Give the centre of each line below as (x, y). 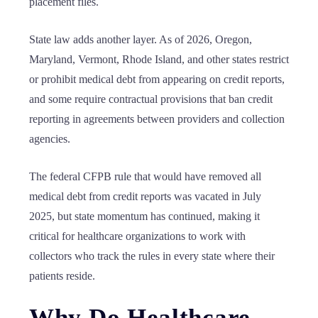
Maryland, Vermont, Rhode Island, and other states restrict (159, 59)
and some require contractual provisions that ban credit (151, 99)
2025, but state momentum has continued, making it (144, 216)
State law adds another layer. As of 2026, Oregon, (141, 39)
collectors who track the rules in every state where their (152, 256)
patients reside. (62, 276)
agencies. (51, 139)
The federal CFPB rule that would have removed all (145, 176)
